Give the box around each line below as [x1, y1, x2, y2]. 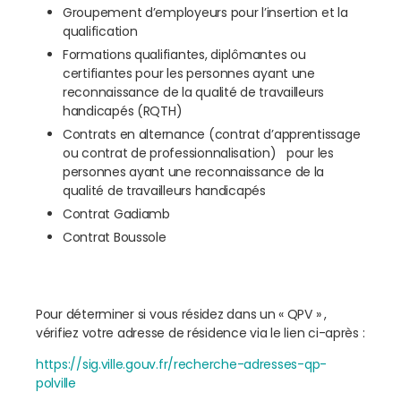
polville [36, 374, 76, 393]
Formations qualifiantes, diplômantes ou [63, 46, 306, 64]
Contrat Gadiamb [63, 205, 170, 224]
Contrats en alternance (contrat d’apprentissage [63, 125, 361, 144]
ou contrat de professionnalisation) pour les [63, 144, 334, 163]
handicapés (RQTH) [63, 102, 183, 121]
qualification [63, 22, 145, 41]
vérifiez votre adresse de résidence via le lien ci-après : [36, 324, 365, 343]
